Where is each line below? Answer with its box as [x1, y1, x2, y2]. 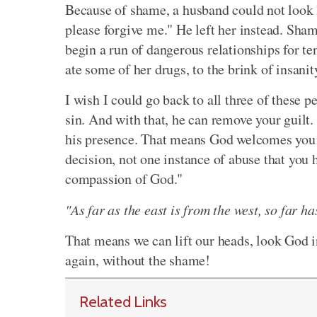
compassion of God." [65, 169, 183, 189]
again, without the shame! [65, 250, 211, 270]
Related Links [79, 292, 168, 312]
